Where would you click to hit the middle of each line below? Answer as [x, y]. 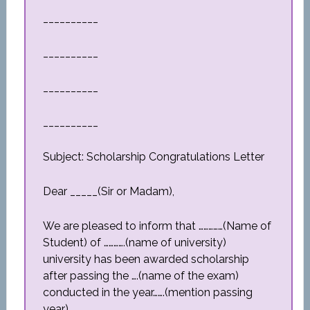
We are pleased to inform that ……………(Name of [157, 226]
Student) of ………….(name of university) [134, 243]
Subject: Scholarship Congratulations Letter [153, 157]
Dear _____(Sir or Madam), [108, 191]
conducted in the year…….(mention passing [147, 292]
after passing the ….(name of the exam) [140, 276]
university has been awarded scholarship [146, 259]
